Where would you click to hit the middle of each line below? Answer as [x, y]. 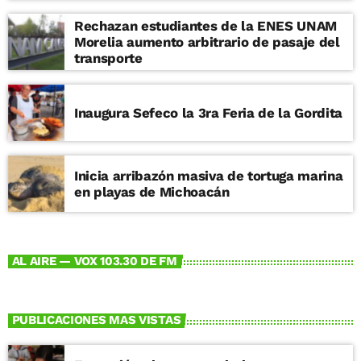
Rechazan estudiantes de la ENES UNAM [205, 25]
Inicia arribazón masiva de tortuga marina [209, 175]
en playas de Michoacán [152, 191]
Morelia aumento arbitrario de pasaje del [101, 41]
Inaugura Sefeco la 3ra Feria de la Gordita [208, 112]
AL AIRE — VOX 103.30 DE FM [94, 261]
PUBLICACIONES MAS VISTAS [96, 320]
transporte [108, 58]
